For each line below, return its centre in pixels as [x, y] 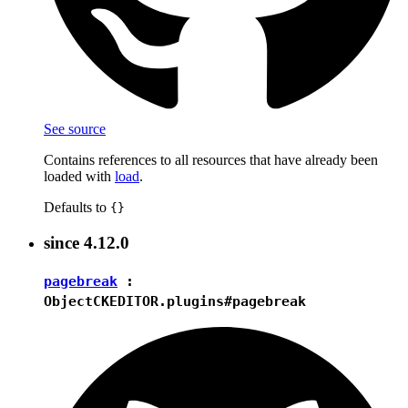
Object [68, 301]
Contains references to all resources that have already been [211, 160]
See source [75, 129]
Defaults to [77, 208]
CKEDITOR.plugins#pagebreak [199, 301]
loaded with [79, 177]
